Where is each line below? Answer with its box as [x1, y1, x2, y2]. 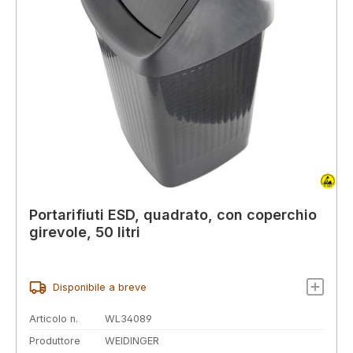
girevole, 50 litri [29, 223, 140, 240]
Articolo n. [29, 313, 78, 325]
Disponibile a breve [52, 281, 147, 294]
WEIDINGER [105, 335, 159, 347]
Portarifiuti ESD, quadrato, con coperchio [29, 206, 317, 223]
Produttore [29, 335, 80, 347]
